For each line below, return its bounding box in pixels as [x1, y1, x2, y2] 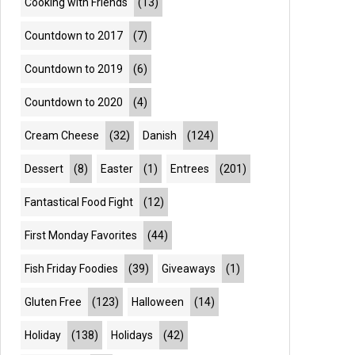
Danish [143, 129, 177, 142]
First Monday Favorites [25, 229, 138, 242]
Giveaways [162, 262, 216, 275]
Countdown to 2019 [25, 63, 124, 75]
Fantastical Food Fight [25, 196, 134, 208]
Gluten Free [25, 296, 82, 308]
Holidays [111, 329, 154, 342]
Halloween [132, 296, 185, 308]
